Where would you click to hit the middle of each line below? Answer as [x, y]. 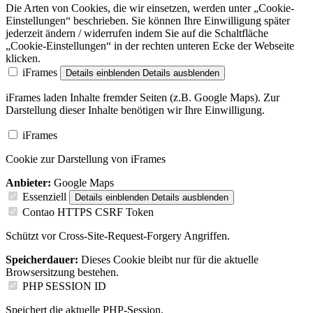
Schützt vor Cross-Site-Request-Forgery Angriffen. [118, 235]
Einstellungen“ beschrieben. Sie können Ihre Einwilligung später [148, 20]
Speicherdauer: [42, 259]
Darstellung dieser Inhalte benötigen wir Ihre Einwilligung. [135, 110]
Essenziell [44, 196]
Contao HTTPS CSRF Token [88, 212]
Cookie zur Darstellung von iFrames [86, 159]
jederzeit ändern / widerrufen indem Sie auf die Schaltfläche [137, 33]
